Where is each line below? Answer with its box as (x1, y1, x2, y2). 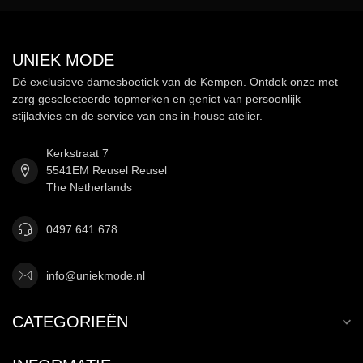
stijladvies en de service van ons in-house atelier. (12, 109, 263, 123)
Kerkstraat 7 (46, 147, 109, 160)
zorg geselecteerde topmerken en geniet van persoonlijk (12, 92, 301, 106)
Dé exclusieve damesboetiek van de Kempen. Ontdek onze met (12, 75, 338, 89)
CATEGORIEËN (12, 313, 128, 331)
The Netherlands (46, 181, 132, 194)
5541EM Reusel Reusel (46, 164, 167, 177)
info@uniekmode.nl (46, 268, 145, 282)
